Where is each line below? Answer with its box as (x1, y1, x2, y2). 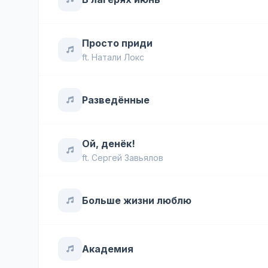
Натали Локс (92, 52, 144, 62)
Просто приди (82, 37, 153, 49)
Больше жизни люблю (82, 194, 191, 206)
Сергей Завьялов (92, 153, 163, 163)
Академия (82, 243, 133, 255)
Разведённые (82, 94, 150, 106)
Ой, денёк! (82, 138, 135, 150)
